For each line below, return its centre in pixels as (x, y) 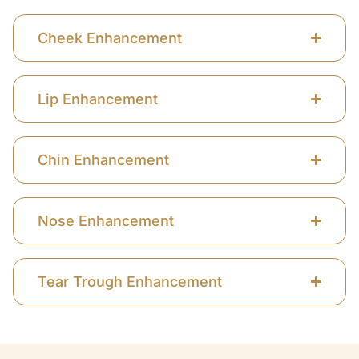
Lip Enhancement (98, 99)
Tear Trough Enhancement (130, 282)
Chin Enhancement (103, 160)
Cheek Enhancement (110, 38)
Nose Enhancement (106, 221)
